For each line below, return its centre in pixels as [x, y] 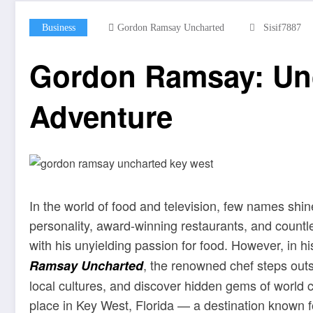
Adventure [101, 116]
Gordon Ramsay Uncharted [171, 28]
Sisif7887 [282, 28]
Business [58, 28]
